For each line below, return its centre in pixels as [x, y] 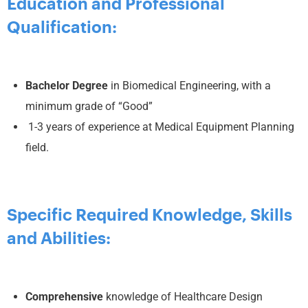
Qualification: [62, 27]
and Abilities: [59, 238]
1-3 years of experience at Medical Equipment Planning [160, 126]
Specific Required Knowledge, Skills [150, 215]
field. [37, 147]
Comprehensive [65, 296]
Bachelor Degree [68, 85]
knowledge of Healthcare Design [183, 296]
